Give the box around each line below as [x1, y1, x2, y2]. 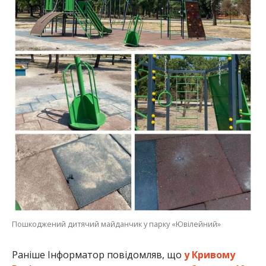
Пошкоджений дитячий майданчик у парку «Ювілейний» [11, 218, 221, 229]
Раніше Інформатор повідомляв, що [11, 248, 184, 261]
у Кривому [183, 248, 235, 261]
